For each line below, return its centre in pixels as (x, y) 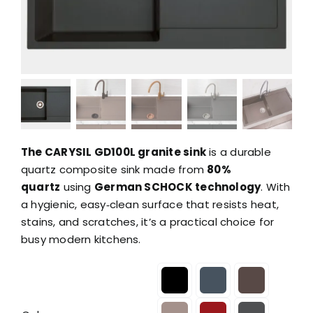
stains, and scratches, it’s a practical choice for (147, 221)
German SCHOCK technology (177, 187)
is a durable (238, 152)
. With (276, 187)
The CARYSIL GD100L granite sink (113, 152)
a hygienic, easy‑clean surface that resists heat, (150, 204)
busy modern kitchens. (81, 239)
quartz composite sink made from (114, 169)
